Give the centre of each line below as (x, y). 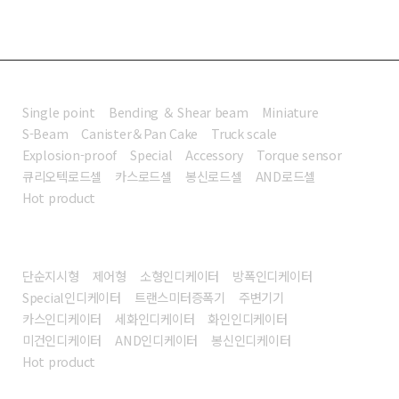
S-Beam (45, 134)
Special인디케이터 (72, 297)
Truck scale (244, 134)
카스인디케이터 (62, 319)
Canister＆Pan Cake (140, 134)
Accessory (214, 155)
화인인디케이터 (248, 319)
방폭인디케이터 (273, 276)
